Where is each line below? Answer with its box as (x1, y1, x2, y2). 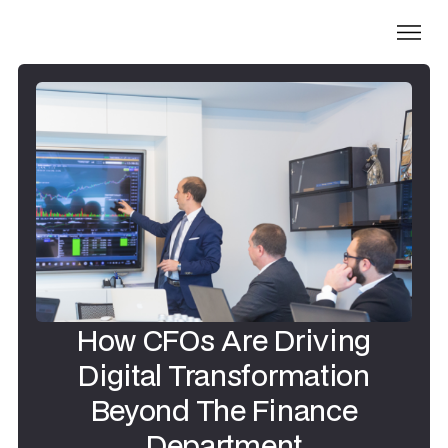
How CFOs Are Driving (76, 320, 372, 359)
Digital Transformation (78, 355, 370, 394)
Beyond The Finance (90, 390, 358, 429)
